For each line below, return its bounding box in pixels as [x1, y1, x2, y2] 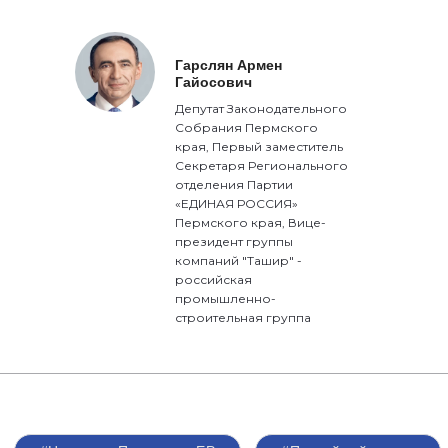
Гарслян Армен [175, 56, 283, 73]
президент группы [175, 233, 294, 249]
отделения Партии [175, 176, 294, 192]
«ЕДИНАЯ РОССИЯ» [175, 195, 299, 211]
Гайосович [175, 73, 253, 90]
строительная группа [175, 309, 312, 325]
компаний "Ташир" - [175, 252, 303, 268]
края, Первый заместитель [175, 138, 344, 154]
